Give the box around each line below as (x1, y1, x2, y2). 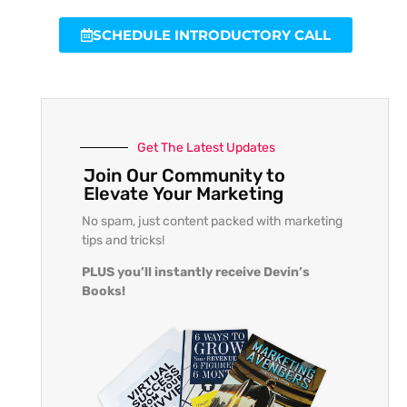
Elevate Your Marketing (83, 182, 283, 204)
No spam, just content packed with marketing (81, 213, 342, 229)
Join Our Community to (83, 164, 285, 186)
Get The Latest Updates (136, 139, 275, 155)
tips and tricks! (81, 232, 164, 248)
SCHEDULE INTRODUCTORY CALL (92, 25, 331, 44)
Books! (81, 283, 125, 299)
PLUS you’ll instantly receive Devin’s (81, 263, 310, 280)
